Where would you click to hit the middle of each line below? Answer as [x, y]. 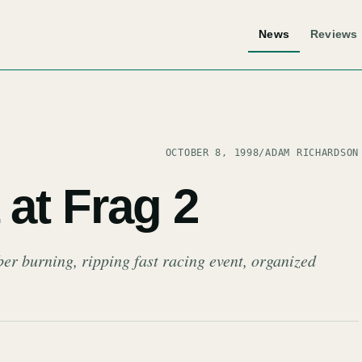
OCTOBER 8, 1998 [212, 153]
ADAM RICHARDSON [312, 153]
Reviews [334, 34]
